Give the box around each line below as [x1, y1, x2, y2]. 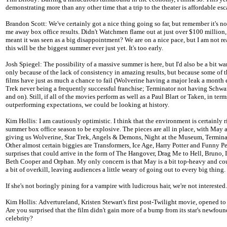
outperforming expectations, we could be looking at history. [6, 101, 169, 109]
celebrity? [6, 214, 33, 222]
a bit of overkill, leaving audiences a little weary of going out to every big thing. [6, 166, 225, 174]
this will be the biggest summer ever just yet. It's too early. [6, 44, 163, 52]
